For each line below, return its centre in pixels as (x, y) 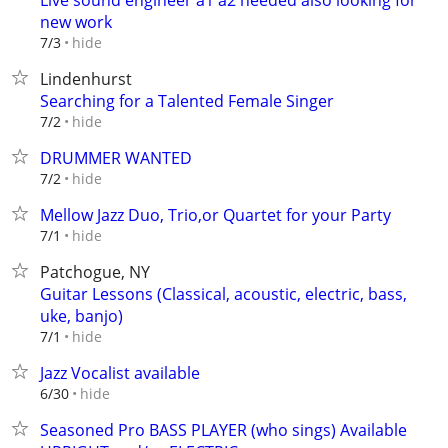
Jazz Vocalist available (120, 373)
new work (76, 22)
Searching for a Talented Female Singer (187, 101)
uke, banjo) (81, 316)
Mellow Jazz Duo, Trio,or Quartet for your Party (215, 215)
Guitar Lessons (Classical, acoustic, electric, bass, (223, 294)
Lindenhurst (86, 79)
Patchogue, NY (95, 272)
